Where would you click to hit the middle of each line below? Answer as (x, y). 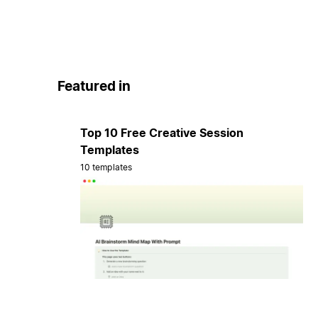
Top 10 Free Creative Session (161, 132)
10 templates (106, 167)
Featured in (94, 87)
